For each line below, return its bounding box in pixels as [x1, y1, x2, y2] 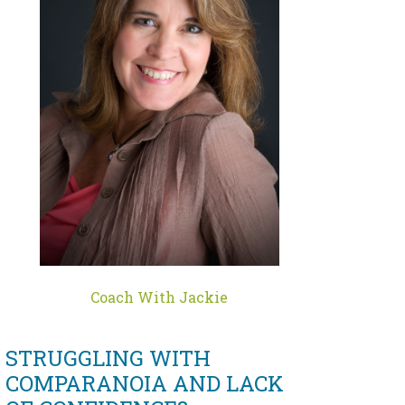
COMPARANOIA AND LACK [5, 368, 284, 398]
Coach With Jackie [90, 287, 228, 306]
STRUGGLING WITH [5, 343, 211, 372]
